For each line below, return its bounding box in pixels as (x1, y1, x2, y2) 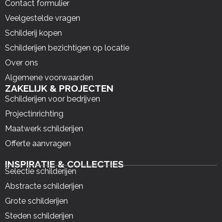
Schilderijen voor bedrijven (5, 94, 100, 104)
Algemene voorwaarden (5, 73, 93, 83)
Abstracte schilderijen (5, 181, 83, 191)
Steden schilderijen (5, 211, 73, 221)
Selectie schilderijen (5, 166, 76, 176)
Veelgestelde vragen (5, 13, 80, 23)
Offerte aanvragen (5, 139, 71, 149)
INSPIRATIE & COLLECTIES (5, 159, 124, 170)
